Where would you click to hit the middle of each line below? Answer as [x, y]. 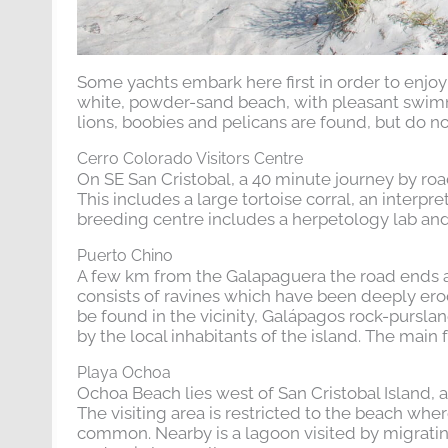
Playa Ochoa [124, 372]
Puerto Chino [125, 255]
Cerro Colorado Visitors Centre [190, 158]
